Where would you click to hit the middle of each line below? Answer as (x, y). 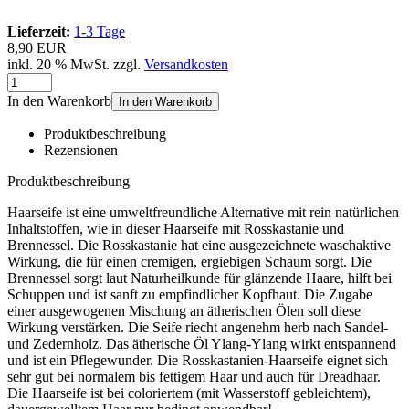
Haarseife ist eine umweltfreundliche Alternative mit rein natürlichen (203, 212)
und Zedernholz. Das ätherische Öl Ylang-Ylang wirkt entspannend (202, 343)
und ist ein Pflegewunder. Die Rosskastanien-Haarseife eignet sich (198, 360)
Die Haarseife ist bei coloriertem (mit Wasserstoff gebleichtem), (189, 393)
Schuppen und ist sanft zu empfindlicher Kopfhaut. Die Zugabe (190, 294)
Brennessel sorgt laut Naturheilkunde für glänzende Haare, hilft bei (199, 278)
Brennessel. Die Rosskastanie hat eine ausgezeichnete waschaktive (199, 245)
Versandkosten (186, 64)
